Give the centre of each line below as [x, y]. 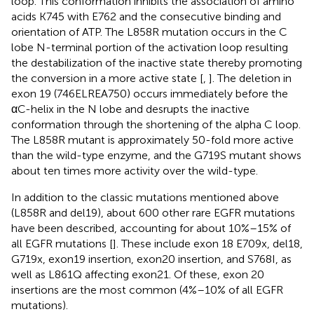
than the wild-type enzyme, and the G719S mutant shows [156, 155]
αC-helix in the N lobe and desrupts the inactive [130, 109]
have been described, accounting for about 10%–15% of [151, 228]
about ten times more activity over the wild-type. [135, 170]
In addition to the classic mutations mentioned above [145, 197]
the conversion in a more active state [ [107, 78]
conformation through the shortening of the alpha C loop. [156, 124]
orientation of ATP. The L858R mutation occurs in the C [149, 32]
